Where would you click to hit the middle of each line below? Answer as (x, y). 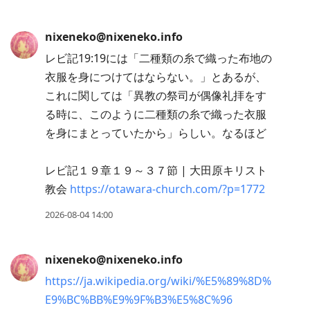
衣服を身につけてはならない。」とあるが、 (156, 77)
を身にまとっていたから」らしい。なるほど (156, 133)
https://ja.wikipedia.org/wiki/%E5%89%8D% (158, 281)
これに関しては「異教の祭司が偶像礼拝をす (156, 96)
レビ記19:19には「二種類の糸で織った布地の (158, 58)
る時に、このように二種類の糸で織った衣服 (156, 115)
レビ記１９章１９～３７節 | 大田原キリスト (156, 171)
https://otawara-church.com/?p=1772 (167, 189)
